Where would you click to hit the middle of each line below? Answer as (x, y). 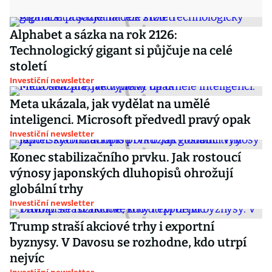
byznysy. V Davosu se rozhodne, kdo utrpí (128, 242)
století (28, 66)
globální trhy (46, 189)
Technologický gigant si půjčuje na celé (121, 50)
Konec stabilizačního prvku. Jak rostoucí (125, 157)
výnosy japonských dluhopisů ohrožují (121, 173)
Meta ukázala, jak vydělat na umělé (110, 104)
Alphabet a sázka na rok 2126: (93, 35)
